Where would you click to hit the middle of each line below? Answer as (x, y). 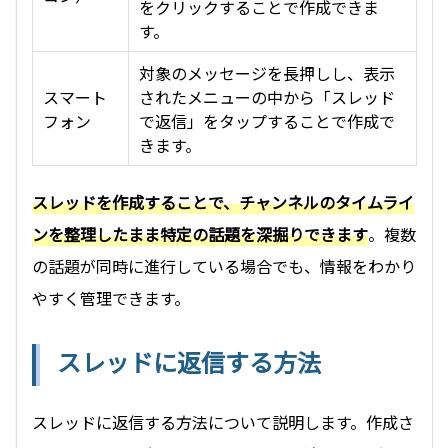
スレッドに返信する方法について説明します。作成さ (223, 422)
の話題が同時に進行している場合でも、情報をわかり (224, 266)
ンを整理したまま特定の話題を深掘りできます (200, 234)
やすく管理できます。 (111, 298)
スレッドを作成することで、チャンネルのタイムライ (223, 202)
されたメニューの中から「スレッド (267, 97)
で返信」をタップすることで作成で (267, 121)
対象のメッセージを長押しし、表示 (267, 73)
